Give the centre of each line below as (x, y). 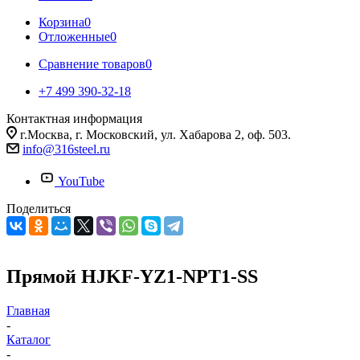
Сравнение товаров (92, 64)
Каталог (29, 339)
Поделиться (39, 209)
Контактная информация (74, 119)
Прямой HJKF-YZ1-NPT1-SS (132, 276)
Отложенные (74, 37)
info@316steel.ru (66, 149)
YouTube (81, 181)
